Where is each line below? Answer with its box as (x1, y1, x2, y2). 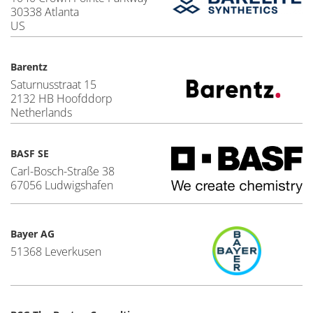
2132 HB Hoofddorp (10, 91, 112, 106)
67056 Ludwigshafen (10, 177, 113, 193)
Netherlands (10, 105, 72, 120)
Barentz (10, 60, 48, 73)
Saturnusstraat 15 (10, 77, 96, 92)
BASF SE (10, 147, 49, 160)
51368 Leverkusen (10, 243, 101, 259)
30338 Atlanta (10, 4, 79, 20)
